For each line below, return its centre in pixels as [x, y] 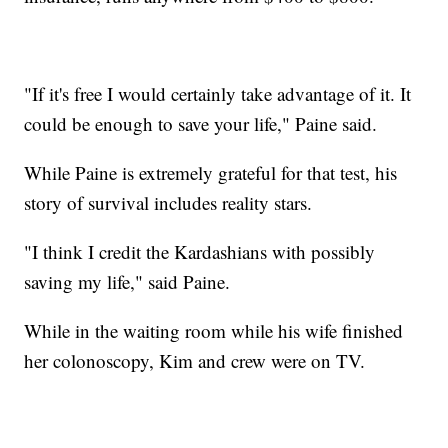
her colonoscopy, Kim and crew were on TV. [195, 361]
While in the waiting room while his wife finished [214, 331]
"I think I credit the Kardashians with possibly [200, 252]
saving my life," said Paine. [127, 282]
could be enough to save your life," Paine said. [201, 124]
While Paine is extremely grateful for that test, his [211, 173]
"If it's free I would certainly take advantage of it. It [218, 94]
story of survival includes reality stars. [168, 203]
